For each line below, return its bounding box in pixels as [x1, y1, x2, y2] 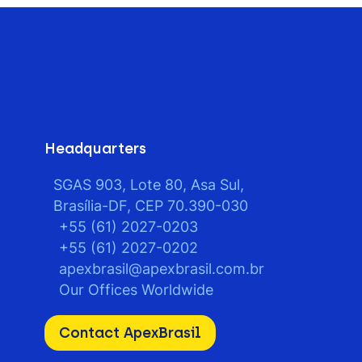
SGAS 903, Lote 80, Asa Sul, [53, 176, 244, 193]
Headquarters [44, 140, 147, 158]
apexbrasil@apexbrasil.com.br [59, 260, 265, 277]
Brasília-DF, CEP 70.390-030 [53, 197, 248, 214]
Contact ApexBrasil [59, 324, 202, 342]
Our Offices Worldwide [59, 281, 214, 298]
